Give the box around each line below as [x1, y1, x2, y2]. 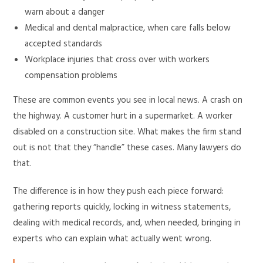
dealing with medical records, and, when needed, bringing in [13, 216, 241, 230]
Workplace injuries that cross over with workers [25, 53, 210, 67]
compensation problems [25, 69, 118, 83]
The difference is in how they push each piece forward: [13, 184, 224, 198]
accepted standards [25, 37, 103, 51]
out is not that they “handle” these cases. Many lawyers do [13, 141, 242, 155]
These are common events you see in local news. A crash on [13, 93, 243, 107]
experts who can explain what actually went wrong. [13, 232, 212, 246]
